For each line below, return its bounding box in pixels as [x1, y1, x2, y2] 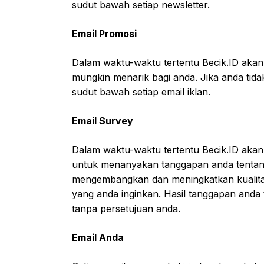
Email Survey [72, 115, 133, 127]
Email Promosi [72, 28, 137, 39]
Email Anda [72, 232, 124, 243]
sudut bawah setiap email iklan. [72, 86, 210, 98]
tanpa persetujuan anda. [72, 203, 180, 214]
